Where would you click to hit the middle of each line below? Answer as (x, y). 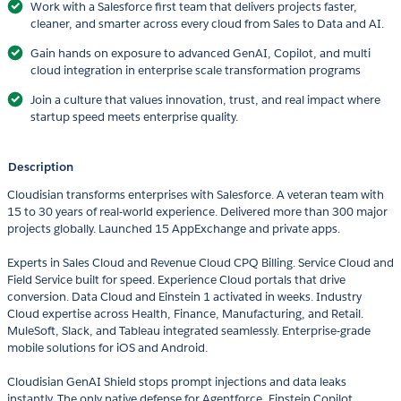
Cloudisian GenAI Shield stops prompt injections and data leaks (177, 382)
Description (41, 167)
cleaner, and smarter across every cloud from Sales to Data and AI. (207, 24)
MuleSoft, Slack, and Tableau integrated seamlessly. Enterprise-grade (189, 331)
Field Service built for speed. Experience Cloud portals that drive (176, 280)
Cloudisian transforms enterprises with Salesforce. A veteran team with (196, 195)
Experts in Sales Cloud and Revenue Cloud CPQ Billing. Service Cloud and (200, 263)
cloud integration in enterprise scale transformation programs (196, 71)
